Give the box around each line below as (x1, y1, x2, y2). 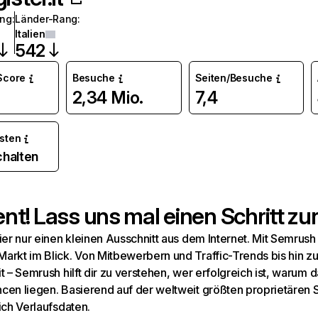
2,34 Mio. (72, 87, 143, 108)
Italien (15, 28, 45, 40)
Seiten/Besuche (194, 72, 273, 84)
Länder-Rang (15, 13, 78, 25)
